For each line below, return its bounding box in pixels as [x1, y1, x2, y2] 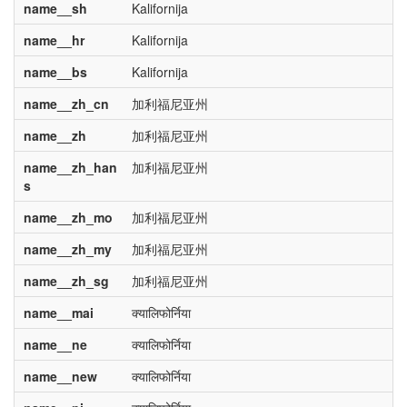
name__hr [23, 31, 84, 49]
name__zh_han [23, 158, 117, 176]
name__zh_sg [23, 272, 109, 290]
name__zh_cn [23, 94, 109, 113]
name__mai [23, 303, 94, 322]
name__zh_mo [23, 208, 113, 226]
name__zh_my [23, 240, 112, 258]
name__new [23, 367, 97, 385]
